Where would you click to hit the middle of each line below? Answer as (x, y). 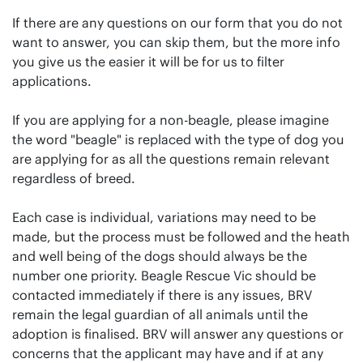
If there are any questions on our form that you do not (177, 22)
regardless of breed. (74, 178)
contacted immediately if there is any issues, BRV (162, 295)
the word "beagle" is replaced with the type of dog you (178, 139)
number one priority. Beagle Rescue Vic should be (164, 275)
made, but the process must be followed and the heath (181, 236)
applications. (52, 81)
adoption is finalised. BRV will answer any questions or (178, 333)
